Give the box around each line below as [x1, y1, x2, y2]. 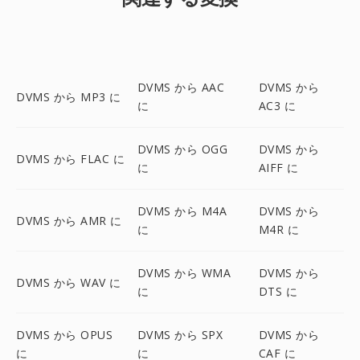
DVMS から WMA [137, 265, 231, 280]
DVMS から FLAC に [16, 150, 125, 166]
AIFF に [258, 160, 299, 175]
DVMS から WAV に [16, 274, 121, 290]
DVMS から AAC [137, 80, 225, 95]
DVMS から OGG [137, 141, 228, 157]
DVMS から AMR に [16, 212, 122, 228]
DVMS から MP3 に [16, 88, 121, 104]
